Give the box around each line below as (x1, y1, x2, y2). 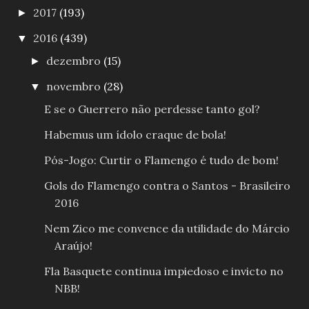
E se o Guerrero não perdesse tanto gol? (43, 101, 260, 116)
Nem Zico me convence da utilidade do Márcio (43, 221, 290, 235)
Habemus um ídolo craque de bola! (43, 127, 226, 141)
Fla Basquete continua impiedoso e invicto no (43, 263, 283, 278)
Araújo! (54, 238, 92, 252)
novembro (46, 79, 104, 93)
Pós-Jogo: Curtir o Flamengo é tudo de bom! (43, 152, 279, 167)
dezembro (46, 53, 104, 68)
